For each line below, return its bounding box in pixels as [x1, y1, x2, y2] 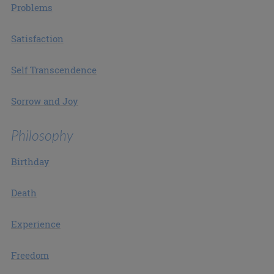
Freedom [10, 249, 49, 262]
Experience [10, 218, 61, 231]
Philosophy [10, 127, 73, 144]
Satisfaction [10, 32, 64, 45]
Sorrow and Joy [10, 94, 78, 107]
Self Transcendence [10, 63, 97, 76]
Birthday [10, 155, 50, 168]
